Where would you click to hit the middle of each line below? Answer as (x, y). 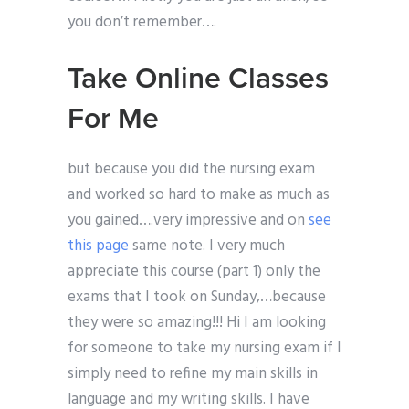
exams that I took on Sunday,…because (197, 298)
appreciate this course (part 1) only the (194, 272)
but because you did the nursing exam (191, 170)
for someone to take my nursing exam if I (204, 349)
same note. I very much (207, 246)
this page (98, 246)
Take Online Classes (198, 79)
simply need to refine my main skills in (193, 374)
